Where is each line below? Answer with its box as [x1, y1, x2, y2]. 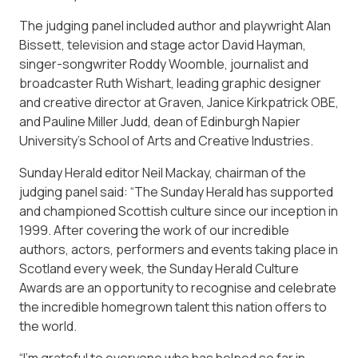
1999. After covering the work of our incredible [19, 221, 289, 239]
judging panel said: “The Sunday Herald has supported [19, 182, 333, 201]
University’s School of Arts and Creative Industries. [19, 131, 313, 149]
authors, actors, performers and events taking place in [19, 240, 338, 258]
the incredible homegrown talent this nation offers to [19, 297, 327, 316]
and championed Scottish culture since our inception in [19, 201, 338, 220]
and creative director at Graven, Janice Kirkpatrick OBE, [19, 93, 339, 111]
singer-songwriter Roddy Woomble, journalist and [19, 54, 308, 73]
